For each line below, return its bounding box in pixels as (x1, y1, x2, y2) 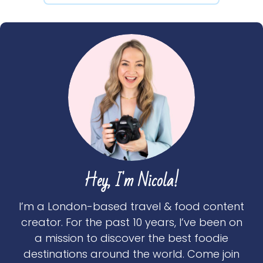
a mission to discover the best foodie (35, 231, 228, 246)
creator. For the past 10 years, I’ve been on (21, 215, 242, 230)
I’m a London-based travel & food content (19, 199, 244, 214)
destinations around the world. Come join (23, 247, 240, 262)
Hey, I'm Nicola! (84, 166, 179, 197)
